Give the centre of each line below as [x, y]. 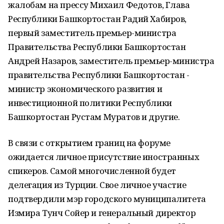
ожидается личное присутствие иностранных [104, 157]
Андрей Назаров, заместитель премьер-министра [111, 61]
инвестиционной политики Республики [90, 103]
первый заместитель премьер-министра [92, 33]
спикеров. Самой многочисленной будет [92, 171]
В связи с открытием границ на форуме [89, 143]
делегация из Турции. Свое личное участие [97, 185]
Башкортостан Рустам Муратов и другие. [94, 117]
